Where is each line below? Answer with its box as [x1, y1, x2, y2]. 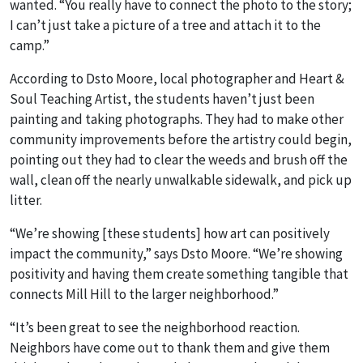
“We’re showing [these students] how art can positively [10, 224, 330, 242]
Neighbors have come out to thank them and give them [10, 339, 330, 357]
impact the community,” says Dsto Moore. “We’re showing [10, 245, 343, 263]
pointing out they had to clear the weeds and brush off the [10, 151, 348, 169]
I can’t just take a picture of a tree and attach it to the [10, 16, 321, 34]
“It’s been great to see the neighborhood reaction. [10, 318, 300, 336]
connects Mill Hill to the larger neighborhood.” [10, 285, 279, 303]
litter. [10, 191, 45, 209]
